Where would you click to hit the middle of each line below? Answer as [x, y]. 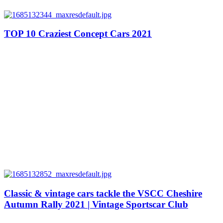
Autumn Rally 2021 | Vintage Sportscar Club [96, 205]
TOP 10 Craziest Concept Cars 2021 [78, 34]
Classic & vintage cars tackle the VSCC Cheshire [103, 194]
